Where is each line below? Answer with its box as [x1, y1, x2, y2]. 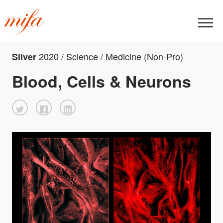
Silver [12, 50, 39, 64]
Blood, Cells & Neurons [12, 70, 191, 93]
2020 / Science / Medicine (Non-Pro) [39, 50, 183, 63]
